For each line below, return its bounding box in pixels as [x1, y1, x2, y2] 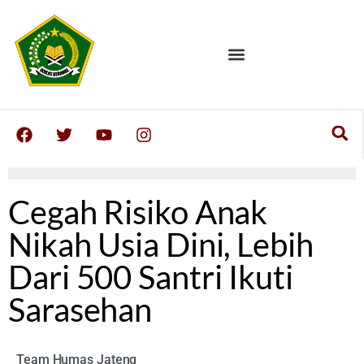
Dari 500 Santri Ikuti [8, 258, 293, 297]
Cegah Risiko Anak [8, 193, 268, 232]
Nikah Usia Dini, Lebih [8, 225, 314, 265]
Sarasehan [8, 290, 153, 330]
